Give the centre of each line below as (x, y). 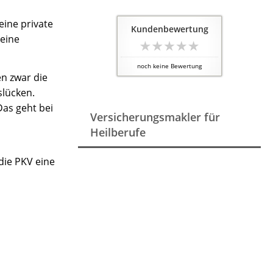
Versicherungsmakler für (155, 117)
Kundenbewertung (169, 29)
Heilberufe (118, 132)
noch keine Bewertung (169, 66)
